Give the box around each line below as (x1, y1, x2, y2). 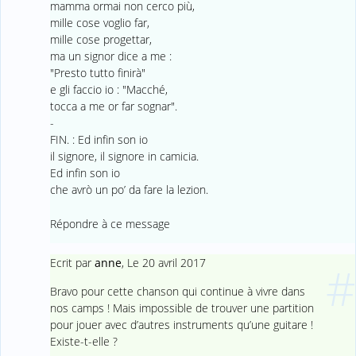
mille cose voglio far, (49, 14, 149, 30)
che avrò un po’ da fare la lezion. (49, 181, 208, 197)
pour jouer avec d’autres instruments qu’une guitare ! (49, 316, 313, 332)
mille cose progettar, (49, 31, 152, 47)
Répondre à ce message (49, 215, 170, 231)
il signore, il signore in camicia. (49, 148, 199, 164)
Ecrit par (49, 255, 95, 271)
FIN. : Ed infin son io (49, 131, 148, 147)
